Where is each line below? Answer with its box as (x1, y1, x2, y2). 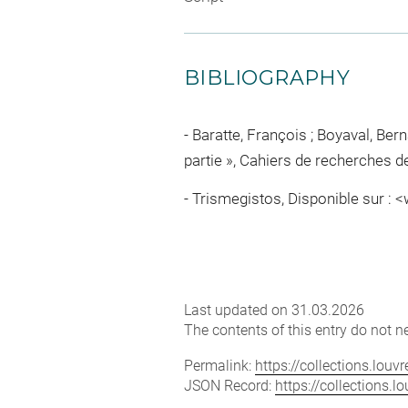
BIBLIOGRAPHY (184, 65, 351, 90)
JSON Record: (184, 377, 275, 395)
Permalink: (184, 357, 255, 375)
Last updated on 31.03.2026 (184, 301, 364, 320)
